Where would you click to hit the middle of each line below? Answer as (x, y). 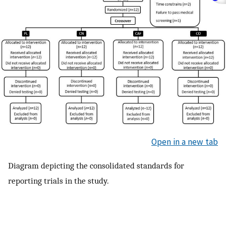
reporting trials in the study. (59, 181)
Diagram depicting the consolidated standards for (96, 165)
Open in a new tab (185, 142)
